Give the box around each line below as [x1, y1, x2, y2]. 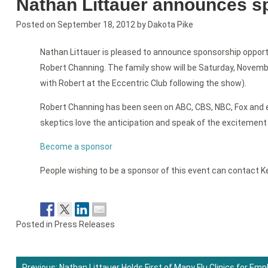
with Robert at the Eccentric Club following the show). [39, 78, 246, 89]
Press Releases [54, 220, 115, 230]
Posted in [16, 220, 54, 230]
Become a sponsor [39, 142, 112, 152]
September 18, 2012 [57, 20, 135, 30]
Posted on [16, 20, 57, 30]
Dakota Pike [147, 20, 193, 30]
